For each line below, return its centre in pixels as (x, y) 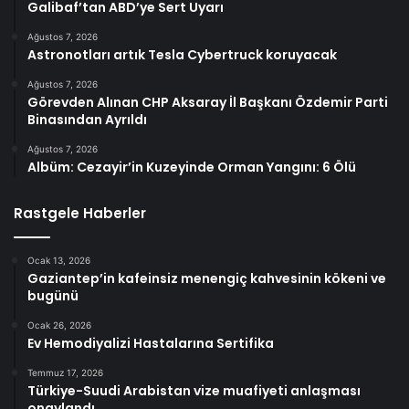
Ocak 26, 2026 (59, 325)
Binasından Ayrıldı (87, 120)
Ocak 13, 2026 (59, 261)
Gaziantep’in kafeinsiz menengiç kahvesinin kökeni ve (207, 279)
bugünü (53, 296)
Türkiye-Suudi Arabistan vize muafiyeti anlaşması (194, 391)
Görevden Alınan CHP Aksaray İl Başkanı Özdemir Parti (208, 103)
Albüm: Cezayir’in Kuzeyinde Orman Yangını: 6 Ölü (192, 168)
